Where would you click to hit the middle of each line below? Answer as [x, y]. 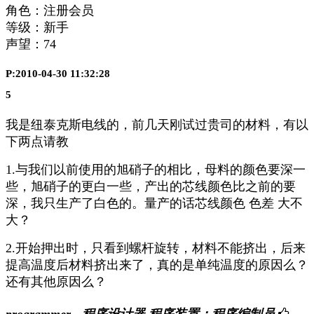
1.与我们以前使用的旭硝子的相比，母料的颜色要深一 [156, 170]
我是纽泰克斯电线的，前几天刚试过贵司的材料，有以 [157, 125]
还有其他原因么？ [56, 282]
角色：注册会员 [50, 10]
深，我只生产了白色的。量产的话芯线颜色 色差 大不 [154, 204]
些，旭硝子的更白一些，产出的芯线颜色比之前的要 [151, 187]
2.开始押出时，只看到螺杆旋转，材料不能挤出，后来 [156, 248]
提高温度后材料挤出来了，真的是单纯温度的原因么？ [157, 265]
